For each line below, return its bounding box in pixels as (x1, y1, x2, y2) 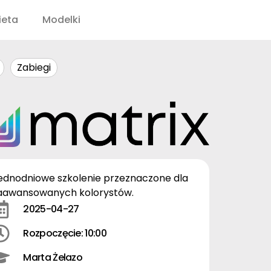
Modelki (42, 13, 80, 27)
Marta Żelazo (23, 250, 83, 264)
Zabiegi (17, 60, 51, 74)
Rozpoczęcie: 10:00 (23, 226, 106, 240)
